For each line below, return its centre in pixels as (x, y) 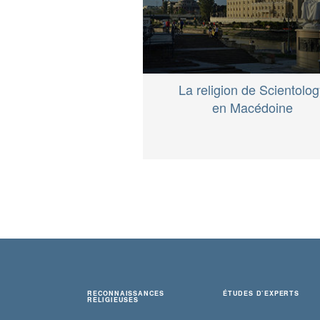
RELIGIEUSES (113, 300)
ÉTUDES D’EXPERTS (261, 294)
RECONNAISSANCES (126, 294)
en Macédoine (252, 107)
